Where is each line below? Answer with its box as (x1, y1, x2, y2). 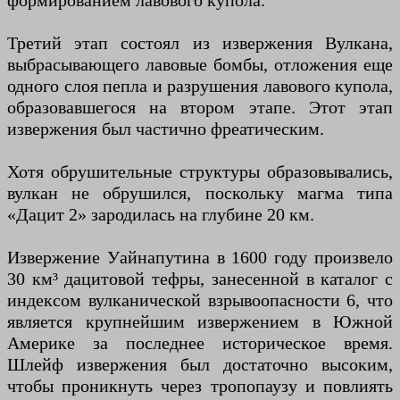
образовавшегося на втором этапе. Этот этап (7, 97, 393, 118)
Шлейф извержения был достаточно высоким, (7, 354, 393, 375)
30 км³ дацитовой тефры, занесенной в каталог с (7, 269, 393, 289)
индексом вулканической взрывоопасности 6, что (7, 290, 393, 311)
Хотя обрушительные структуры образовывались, (7, 162, 393, 182)
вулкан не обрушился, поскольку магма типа (7, 183, 393, 204)
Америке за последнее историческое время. (7, 333, 393, 354)
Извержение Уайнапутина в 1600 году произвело (7, 247, 393, 268)
